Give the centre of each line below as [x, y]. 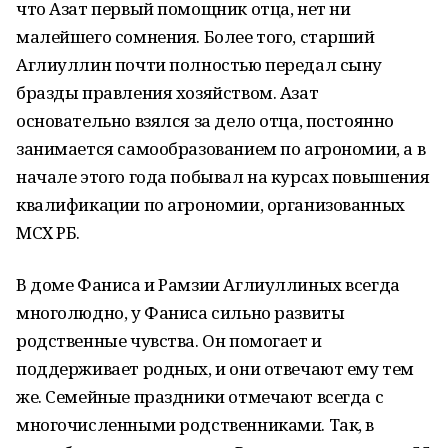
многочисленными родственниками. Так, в [195, 424]
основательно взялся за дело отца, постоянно [205, 120]
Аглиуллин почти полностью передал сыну [199, 64]
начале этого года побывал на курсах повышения [223, 176]
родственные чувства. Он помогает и [169, 340]
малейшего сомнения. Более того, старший [195, 36]
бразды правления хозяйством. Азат [167, 92]
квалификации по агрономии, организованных [210, 204]
